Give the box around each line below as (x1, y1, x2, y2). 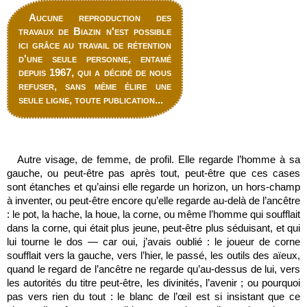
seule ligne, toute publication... (19, 94, 163, 106)
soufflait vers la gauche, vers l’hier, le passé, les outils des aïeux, (7, 249, 300, 261)
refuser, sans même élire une (19, 80, 171, 92)
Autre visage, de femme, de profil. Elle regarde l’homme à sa (17, 153, 300, 165)
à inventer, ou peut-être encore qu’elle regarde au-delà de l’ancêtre (7, 195, 300, 206)
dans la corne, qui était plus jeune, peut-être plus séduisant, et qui (7, 222, 300, 234)
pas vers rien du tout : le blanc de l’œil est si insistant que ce (7, 291, 300, 302)
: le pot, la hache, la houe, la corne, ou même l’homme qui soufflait (7, 208, 300, 220)
